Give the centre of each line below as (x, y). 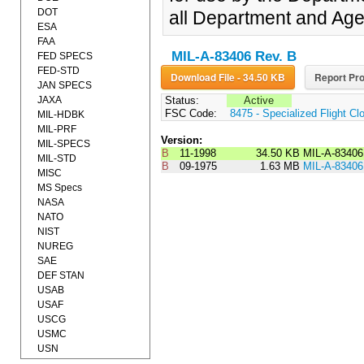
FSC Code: (189, 114)
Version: (181, 141)
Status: (180, 101)
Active (259, 101)
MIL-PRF (57, 129)
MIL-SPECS (64, 144)
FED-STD (58, 71)
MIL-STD (57, 158)
